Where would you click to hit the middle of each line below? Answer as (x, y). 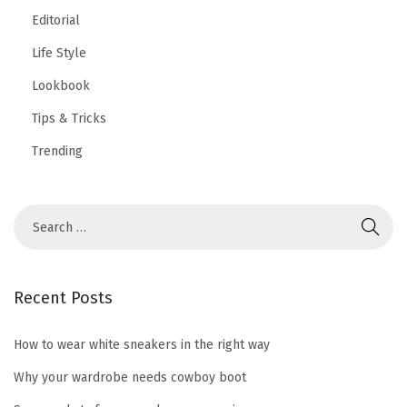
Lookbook (61, 86)
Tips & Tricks (69, 119)
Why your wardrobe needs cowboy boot (130, 378)
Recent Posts (63, 298)
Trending (57, 152)
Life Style (59, 54)
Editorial (56, 21)
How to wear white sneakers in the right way (142, 345)
